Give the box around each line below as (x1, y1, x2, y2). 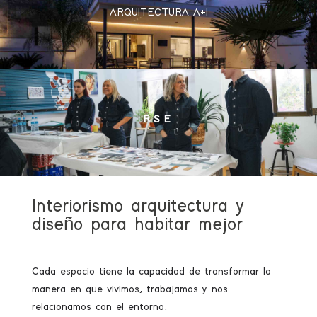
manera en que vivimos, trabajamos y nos (31, 284, 228, 294)
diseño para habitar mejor (31, 216, 243, 234)
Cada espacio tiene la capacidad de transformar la (31, 266, 271, 277)
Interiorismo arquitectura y (31, 197, 243, 216)
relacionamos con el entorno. (31, 301, 167, 312)
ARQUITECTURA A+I (109, 7, 208, 18)
